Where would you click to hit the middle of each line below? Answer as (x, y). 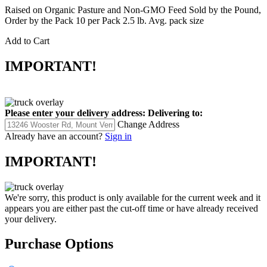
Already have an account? (54, 136)
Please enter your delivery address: (75, 113)
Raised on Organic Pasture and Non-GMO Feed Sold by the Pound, (133, 10)
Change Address (148, 124)
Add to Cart (27, 41)
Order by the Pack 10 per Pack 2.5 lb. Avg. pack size (104, 20)
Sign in (118, 136)
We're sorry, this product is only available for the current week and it (133, 197)
